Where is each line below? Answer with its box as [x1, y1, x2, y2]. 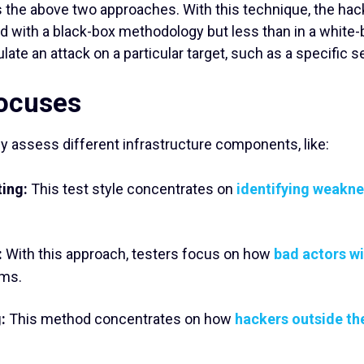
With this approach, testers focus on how [6, 245, 274, 262]
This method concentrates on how [6, 310, 235, 327]
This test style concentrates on [28, 180, 236, 197]
